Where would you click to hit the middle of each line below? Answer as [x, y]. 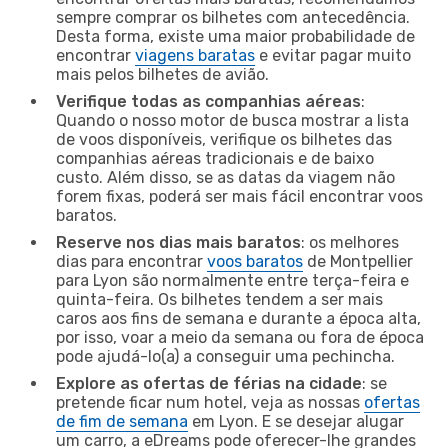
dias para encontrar [131, 261]
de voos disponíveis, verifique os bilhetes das [224, 139]
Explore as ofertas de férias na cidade [209, 383]
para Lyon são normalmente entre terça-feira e [232, 280]
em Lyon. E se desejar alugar [296, 421]
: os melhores [350, 242]
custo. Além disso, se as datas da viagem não [225, 177]
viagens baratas [195, 55]
